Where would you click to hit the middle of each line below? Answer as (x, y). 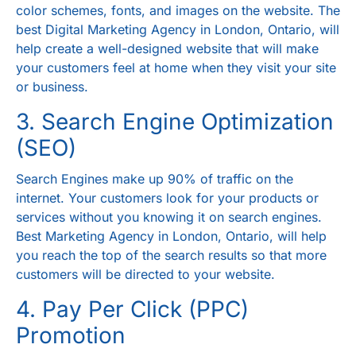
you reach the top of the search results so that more (171, 255)
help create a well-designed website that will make (167, 49)
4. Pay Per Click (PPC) (132, 310)
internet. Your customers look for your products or (167, 198)
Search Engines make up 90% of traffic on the (155, 179)
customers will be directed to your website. (145, 275)
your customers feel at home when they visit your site (176, 68)
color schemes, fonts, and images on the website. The (178, 11)
